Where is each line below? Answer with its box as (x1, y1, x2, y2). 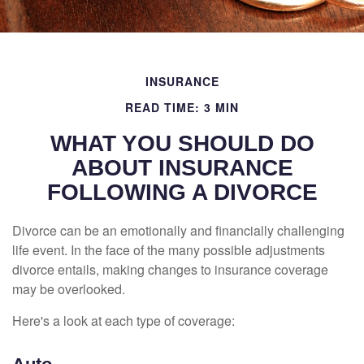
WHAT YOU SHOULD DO (50, 131, 314, 156)
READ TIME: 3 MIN (125, 99, 239, 115)
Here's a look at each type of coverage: (12, 311, 235, 330)
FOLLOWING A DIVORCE (46, 180, 318, 205)
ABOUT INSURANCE (71, 155, 293, 180)
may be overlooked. (12, 279, 125, 298)
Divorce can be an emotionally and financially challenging (12, 221, 344, 240)
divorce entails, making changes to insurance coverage (12, 260, 328, 279)
